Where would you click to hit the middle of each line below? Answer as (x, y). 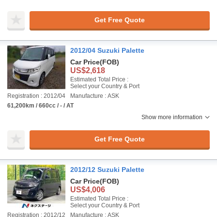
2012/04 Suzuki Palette (107, 50)
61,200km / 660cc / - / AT (40, 106)
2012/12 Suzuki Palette (107, 170)
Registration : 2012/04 (36, 96)
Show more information (172, 117)
